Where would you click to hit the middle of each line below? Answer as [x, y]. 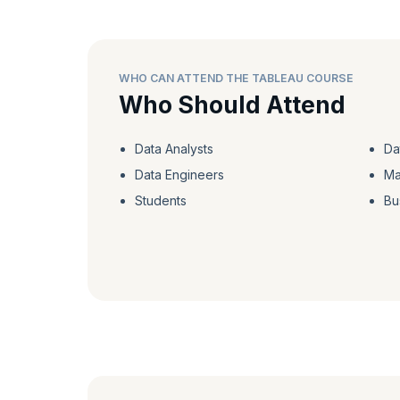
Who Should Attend [232, 105]
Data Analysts [174, 149]
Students [160, 201]
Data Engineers [179, 175]
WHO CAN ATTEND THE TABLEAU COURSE [236, 79]
